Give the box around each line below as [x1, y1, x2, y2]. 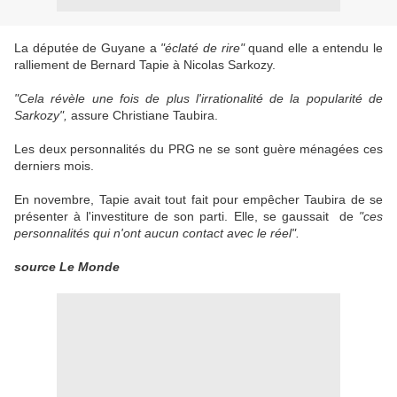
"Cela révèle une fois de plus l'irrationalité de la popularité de [14, 91, 383, 105]
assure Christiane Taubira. [71, 108, 218, 122]
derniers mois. [14, 159, 94, 173]
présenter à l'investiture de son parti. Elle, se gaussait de [14, 209, 359, 223]
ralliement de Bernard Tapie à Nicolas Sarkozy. [14, 58, 276, 72]
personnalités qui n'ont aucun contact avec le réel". [14, 226, 300, 240]
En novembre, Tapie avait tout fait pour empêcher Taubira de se [14, 192, 383, 206]
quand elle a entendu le [244, 41, 384, 55]
